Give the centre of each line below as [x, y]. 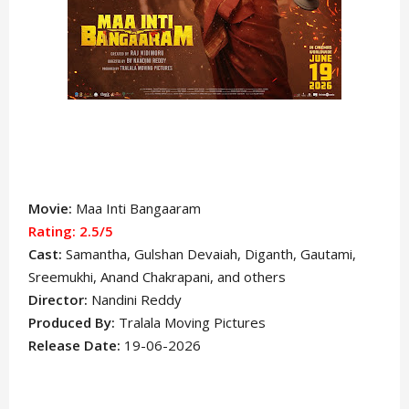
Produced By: [74, 322]
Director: [58, 299]
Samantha [97, 254]
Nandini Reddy [137, 299]
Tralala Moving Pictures [193, 322]
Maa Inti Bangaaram [137, 208]
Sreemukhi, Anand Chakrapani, [123, 277]
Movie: [51, 208]
